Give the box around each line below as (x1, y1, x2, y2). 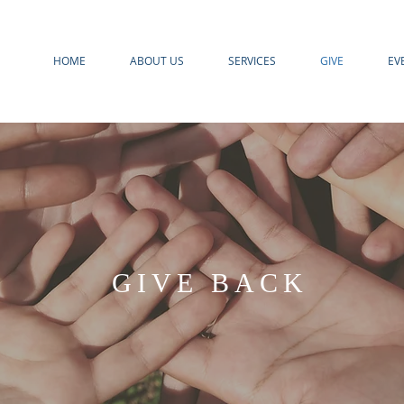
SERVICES (227, 53, 276, 68)
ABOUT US (129, 53, 184, 68)
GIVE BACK (99, 268, 308, 298)
